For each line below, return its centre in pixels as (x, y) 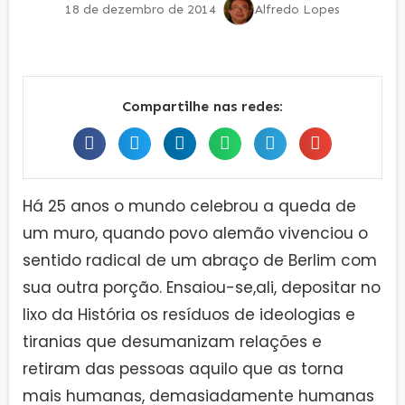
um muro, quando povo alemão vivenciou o (195, 233)
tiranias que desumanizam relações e (172, 341)
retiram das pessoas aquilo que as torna (183, 368)
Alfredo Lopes (297, 10)
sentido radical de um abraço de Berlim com (200, 260)
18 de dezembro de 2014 (141, 10)
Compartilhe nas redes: (202, 106)
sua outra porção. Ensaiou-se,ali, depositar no (202, 287)
